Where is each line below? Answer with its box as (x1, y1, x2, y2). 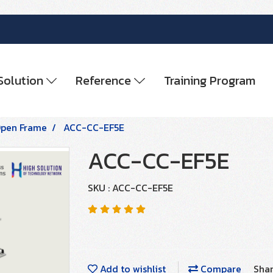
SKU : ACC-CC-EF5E (88, 180, 173, 195)
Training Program (163, 71, 255, 90)
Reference (76, 71, 134, 90)
